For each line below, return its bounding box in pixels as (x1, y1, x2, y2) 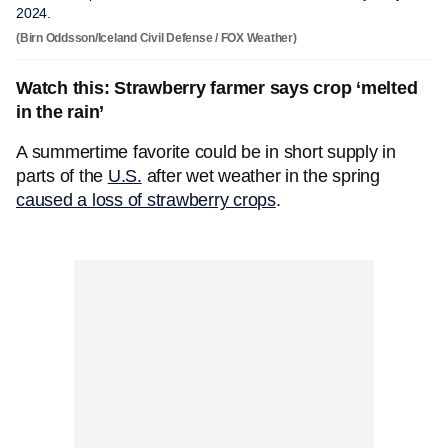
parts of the (16, 166, 108, 186)
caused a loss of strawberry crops (16, 190, 276, 210)
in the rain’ (16, 102, 104, 122)
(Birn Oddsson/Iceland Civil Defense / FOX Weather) (16, 31, 297, 45)
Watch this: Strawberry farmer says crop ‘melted (16, 78, 418, 98)
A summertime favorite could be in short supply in (16, 142, 396, 162)
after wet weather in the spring (141, 166, 380, 186)
